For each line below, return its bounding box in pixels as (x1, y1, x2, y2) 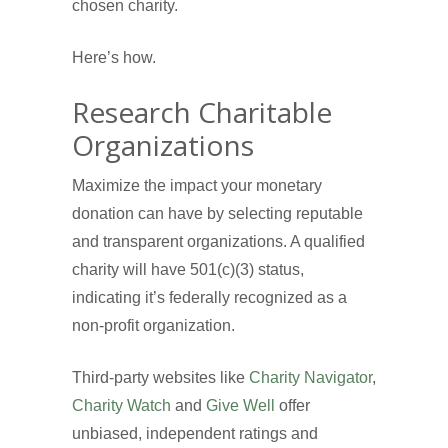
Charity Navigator (249, 369, 372, 387)
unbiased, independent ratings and (72, 425, 318, 443)
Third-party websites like (72, 369, 249, 387)
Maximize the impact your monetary (72, 177, 322, 195)
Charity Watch (72, 397, 171, 415)
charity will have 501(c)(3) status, (72, 261, 304, 279)
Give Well (206, 397, 275, 415)
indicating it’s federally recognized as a (72, 289, 347, 307)
